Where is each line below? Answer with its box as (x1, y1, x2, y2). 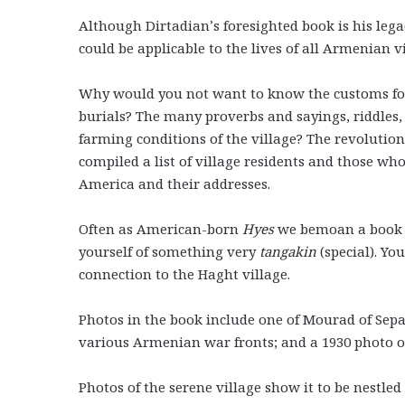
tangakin (259, 242, 316, 261)
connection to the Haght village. (79, 265, 290, 284)
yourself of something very (79, 242, 259, 261)
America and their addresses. (79, 174, 270, 193)
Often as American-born (79, 220, 242, 239)
